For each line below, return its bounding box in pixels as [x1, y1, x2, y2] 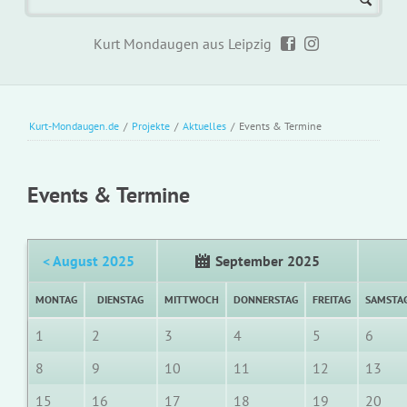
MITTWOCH [164, 292, 219, 306]
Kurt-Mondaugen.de [28, 118, 119, 133]
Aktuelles [182, 118, 226, 133]
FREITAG [312, 292, 351, 306]
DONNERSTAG [233, 292, 298, 306]
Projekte [131, 118, 170, 133]
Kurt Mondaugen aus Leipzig [94, 34, 275, 53]
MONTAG [35, 292, 77, 306]
